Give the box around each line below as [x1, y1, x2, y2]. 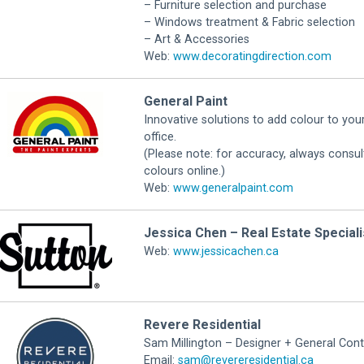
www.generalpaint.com [172, 181, 293, 195]
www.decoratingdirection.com [172, 50, 331, 63]
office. [143, 130, 176, 144]
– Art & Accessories [143, 32, 249, 46]
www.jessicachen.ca [172, 245, 279, 258]
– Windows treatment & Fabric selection [143, 15, 355, 29]
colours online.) [143, 164, 225, 178]
